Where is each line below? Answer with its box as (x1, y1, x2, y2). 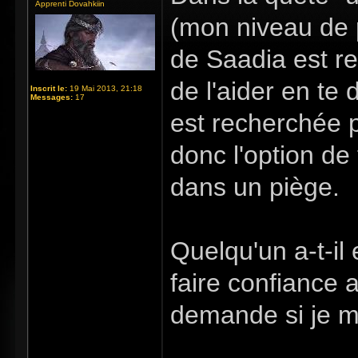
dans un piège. (170, 173, 340, 201)
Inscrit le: (30, 84, 67, 93)
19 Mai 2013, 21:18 (67, 84, 142, 93)
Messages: (30, 93, 73, 101)
